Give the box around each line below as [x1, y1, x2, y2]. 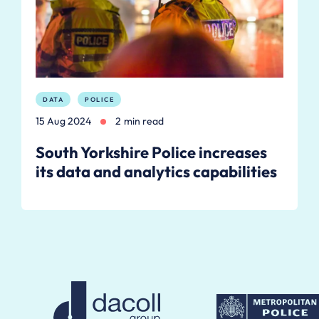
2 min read [115, 115, 164, 128]
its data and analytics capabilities [36, 162, 277, 182]
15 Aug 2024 [36, 115, 92, 128]
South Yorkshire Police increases [36, 142, 267, 163]
